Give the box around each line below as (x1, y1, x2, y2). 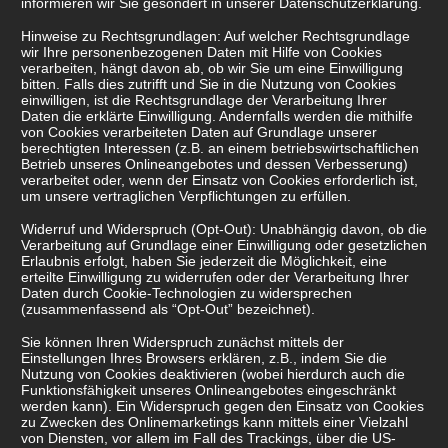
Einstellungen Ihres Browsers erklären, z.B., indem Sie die (21, 350, 387, 367)
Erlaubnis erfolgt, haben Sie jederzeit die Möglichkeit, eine (21, 253, 387, 270)
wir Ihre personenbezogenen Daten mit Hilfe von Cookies (21, 44, 382, 61)
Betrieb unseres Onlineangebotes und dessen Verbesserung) (21, 156, 408, 173)
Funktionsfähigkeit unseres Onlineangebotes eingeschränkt (21, 382, 396, 399)
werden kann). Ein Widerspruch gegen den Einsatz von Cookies (21, 398, 424, 415)
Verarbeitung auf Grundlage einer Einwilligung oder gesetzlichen (21, 237, 427, 254)
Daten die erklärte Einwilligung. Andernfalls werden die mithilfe (21, 108, 413, 125)
